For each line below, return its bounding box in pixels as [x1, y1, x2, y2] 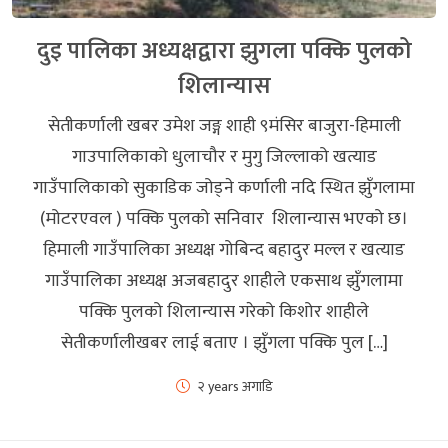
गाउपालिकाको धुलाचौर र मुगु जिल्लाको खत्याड [71, 141, 377, 172]
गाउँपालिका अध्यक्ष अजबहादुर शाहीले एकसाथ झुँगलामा [45, 265, 403, 296]
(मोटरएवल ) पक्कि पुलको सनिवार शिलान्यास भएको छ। [40, 203, 408, 234]
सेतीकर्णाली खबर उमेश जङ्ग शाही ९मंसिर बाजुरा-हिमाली [47, 110, 401, 141]
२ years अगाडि [197, 374, 273, 398]
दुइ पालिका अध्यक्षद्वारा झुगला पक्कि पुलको [36, 30, 412, 70]
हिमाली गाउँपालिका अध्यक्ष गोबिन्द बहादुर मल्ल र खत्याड [43, 234, 405, 265]
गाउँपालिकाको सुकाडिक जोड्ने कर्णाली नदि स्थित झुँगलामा [33, 172, 415, 203]
